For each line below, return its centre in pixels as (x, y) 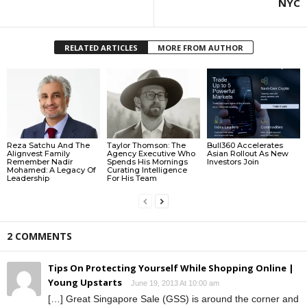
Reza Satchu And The (48, 145)
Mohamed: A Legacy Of (51, 170)
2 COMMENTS (39, 236)
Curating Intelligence (147, 170)
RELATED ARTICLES (101, 48)
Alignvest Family (38, 153)
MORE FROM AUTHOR (200, 48)
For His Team (132, 178)
